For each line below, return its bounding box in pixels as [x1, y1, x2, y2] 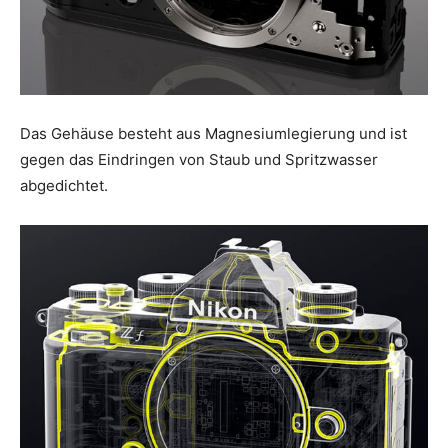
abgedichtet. [20, 176, 108, 196]
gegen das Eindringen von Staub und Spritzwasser [20, 150, 378, 170]
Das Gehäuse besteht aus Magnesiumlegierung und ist [20, 124, 407, 144]
